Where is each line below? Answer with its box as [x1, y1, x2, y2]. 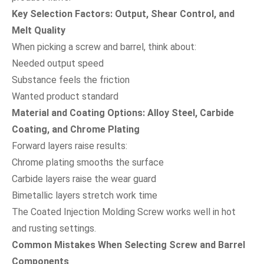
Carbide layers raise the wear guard [12, 173, 156, 184]
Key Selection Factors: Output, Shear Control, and [12, 8, 235, 19]
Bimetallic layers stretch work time [12, 189, 157, 201]
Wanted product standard [12, 90, 118, 102]
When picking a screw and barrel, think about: [12, 41, 196, 52]
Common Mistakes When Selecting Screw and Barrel [12, 239, 245, 250]
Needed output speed [12, 57, 104, 69]
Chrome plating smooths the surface [12, 156, 164, 168]
